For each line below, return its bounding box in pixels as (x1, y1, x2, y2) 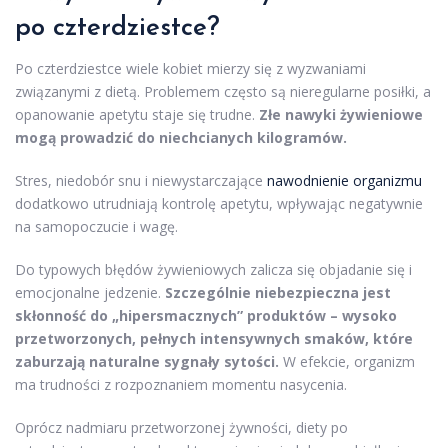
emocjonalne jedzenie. (15, 283, 165, 303)
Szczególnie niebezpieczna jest (165, 283, 391, 303)
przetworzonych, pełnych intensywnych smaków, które (15, 329, 413, 349)
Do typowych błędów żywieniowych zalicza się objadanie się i (15, 260, 412, 280)
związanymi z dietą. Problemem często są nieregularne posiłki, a (15, 82, 431, 102)
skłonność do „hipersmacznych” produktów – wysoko (15, 306, 397, 326)
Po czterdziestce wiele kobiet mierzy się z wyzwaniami (15, 59, 366, 79)
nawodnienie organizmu (267, 171, 422, 191)
